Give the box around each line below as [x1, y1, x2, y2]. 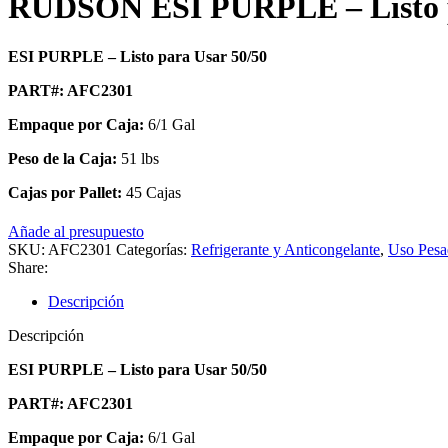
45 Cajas [122, 183, 181, 201]
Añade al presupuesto [8, 222, 144, 240]
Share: [8, 258, 48, 276]
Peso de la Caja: [8, 149, 117, 167]
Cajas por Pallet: [8, 183, 122, 201]
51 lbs [117, 149, 159, 167]
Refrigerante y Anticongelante [191, 240, 380, 258]
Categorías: [116, 240, 187, 258]
